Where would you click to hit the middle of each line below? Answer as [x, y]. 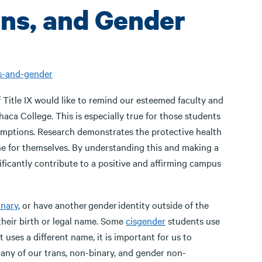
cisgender [146, 220]
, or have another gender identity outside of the [113, 205]
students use [193, 220]
